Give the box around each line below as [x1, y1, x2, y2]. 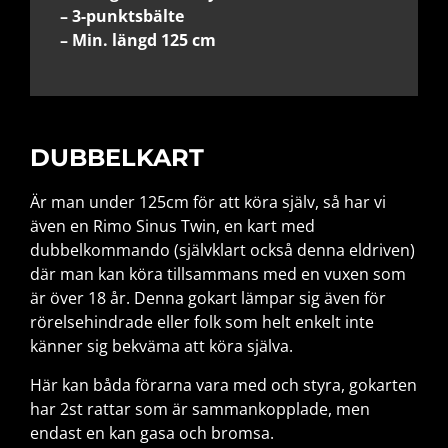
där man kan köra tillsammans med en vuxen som [30, 263, 406, 286]
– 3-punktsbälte [60, 4, 184, 27]
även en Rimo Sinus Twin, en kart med [30, 215, 315, 238]
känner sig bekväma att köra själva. [30, 335, 293, 358]
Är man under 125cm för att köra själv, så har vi [30, 191, 386, 214]
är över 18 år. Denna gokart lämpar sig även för [30, 287, 386, 310]
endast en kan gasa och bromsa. [30, 421, 274, 444]
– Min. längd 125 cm [60, 28, 216, 51]
